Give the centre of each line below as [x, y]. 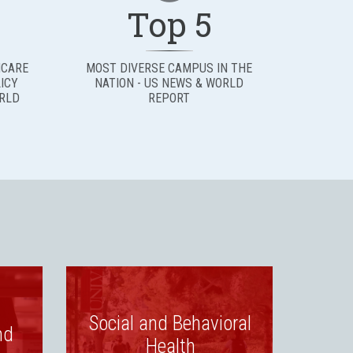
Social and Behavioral [170, 323]
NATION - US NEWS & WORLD [169, 83]
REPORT [169, 98]
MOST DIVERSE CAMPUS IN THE [169, 68]
